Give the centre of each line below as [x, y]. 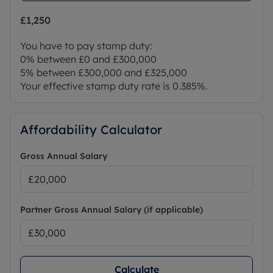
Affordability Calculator [91, 130]
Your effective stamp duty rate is [96, 86]
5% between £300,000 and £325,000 [104, 73]
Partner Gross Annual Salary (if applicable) [112, 210]
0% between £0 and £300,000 [88, 59]
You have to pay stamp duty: [86, 46]
